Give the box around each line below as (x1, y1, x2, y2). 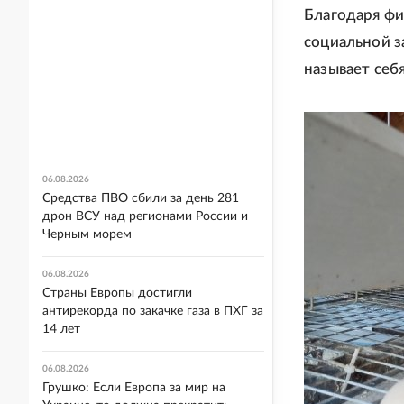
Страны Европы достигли (42, 287, 192, 299)
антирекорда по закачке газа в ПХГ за (42, 305, 263, 317)
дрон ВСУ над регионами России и (42, 210, 248, 223)
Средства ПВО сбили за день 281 (42, 192, 239, 205)
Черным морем (42, 228, 132, 241)
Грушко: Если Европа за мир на (42, 381, 225, 394)
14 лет (42, 323, 80, 335)
